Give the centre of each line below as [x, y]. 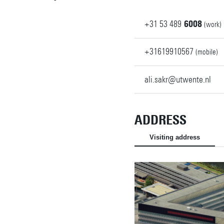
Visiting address [174, 137]
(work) [212, 24]
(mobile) [206, 52]
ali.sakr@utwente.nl [177, 79]
